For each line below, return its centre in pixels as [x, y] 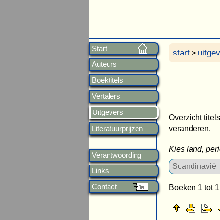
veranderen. [190, 128]
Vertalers [106, 96]
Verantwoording [117, 155]
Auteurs [105, 64]
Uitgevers [108, 112]
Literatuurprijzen [118, 128]
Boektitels [108, 80]
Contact [105, 187]
